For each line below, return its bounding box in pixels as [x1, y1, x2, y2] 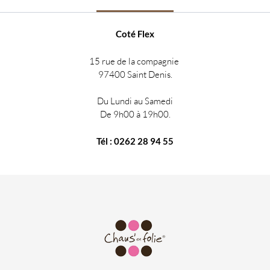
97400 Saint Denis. [98, 69, 172, 80]
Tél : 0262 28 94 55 [96, 136, 174, 146]
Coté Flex [116, 28, 154, 39]
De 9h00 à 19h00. [99, 108, 171, 120]
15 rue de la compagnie [89, 55, 181, 67]
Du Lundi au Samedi [97, 95, 173, 107]
